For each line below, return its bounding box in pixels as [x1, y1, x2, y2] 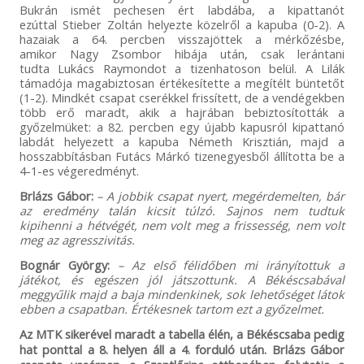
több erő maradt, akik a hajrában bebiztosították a [19, 103, 345, 120]
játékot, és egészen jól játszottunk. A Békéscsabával [19, 271, 345, 288]
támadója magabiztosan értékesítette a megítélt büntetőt [19, 74, 345, 91]
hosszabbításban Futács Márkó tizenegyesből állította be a [19, 147, 345, 164]
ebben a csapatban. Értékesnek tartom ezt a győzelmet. [19, 300, 324, 317]
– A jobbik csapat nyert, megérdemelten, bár [97, 187, 345, 204]
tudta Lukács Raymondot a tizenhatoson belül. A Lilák [19, 59, 345, 76]
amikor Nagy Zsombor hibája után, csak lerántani [19, 45, 345, 62]
